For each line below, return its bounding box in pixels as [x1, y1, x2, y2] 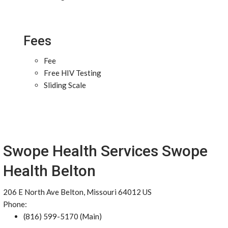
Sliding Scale [44, 80, 86, 90]
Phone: [3, 199, 27, 209]
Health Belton [3, 162, 96, 180]
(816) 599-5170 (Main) [23, 212, 102, 221]
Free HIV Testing [44, 68, 101, 77]
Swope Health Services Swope [3, 142, 208, 160]
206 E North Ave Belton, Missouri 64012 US [3, 187, 152, 196]
